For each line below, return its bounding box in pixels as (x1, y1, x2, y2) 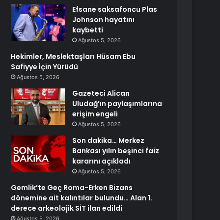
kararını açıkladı (72, 156, 131, 166)
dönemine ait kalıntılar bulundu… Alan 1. (11, 193, 153, 203)
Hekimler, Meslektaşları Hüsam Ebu (11, 52, 136, 61)
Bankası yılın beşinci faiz (72, 146, 160, 156)
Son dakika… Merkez (72, 136, 145, 145)
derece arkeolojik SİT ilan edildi (11, 203, 123, 213)
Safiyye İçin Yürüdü (11, 62, 79, 72)
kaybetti (72, 25, 104, 35)
